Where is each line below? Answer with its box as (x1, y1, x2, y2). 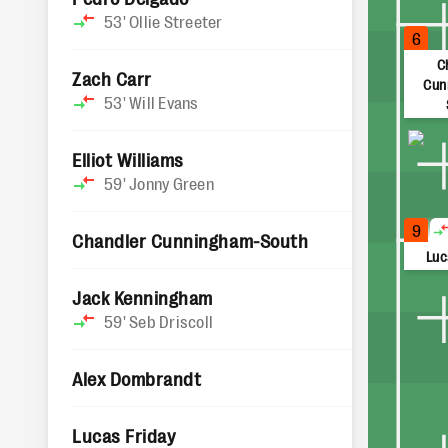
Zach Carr (72, 67, 152, 89)
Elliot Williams (72, 148, 184, 170)
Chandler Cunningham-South (72, 229, 309, 251)
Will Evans (129, 92, 199, 112)
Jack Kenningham (72, 286, 213, 308)
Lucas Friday (72, 424, 176, 446)
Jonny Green (129, 173, 214, 193)
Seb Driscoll (129, 311, 213, 331)
